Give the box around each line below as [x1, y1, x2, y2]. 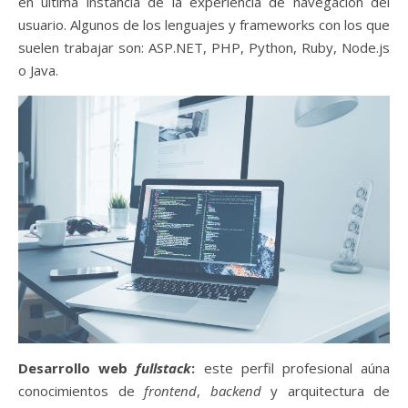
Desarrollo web [18, 358, 137, 377]
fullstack [136, 358, 192, 377]
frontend [144, 381, 197, 400]
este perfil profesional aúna [195, 358, 391, 377]
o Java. [18, 60, 58, 79]
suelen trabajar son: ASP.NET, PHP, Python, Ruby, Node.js [18, 37, 390, 56]
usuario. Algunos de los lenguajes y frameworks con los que [18, 15, 390, 34]
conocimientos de [18, 381, 144, 400]
